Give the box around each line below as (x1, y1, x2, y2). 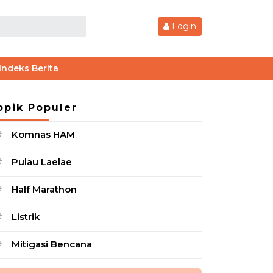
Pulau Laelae (12, 156, 72, 168)
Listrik (12, 211, 40, 223)
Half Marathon (12, 183, 77, 196)
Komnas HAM (12, 129, 75, 141)
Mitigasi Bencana (12, 238, 92, 250)
